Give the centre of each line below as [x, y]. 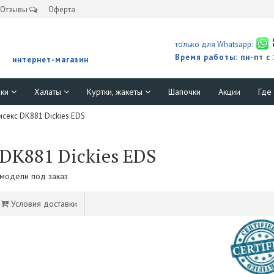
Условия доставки [43, 203]
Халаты [49, 91]
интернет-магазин [50, 59]
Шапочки [184, 91]
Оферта [62, 10]
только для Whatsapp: [214, 44]
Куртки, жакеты [116, 91]
